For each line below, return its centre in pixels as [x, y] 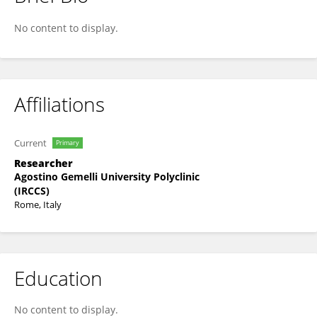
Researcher [44, 163]
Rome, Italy [38, 204]
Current [30, 143]
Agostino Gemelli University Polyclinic [107, 177]
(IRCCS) [32, 191]
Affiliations [59, 104]
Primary [68, 143]
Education [58, 278]
